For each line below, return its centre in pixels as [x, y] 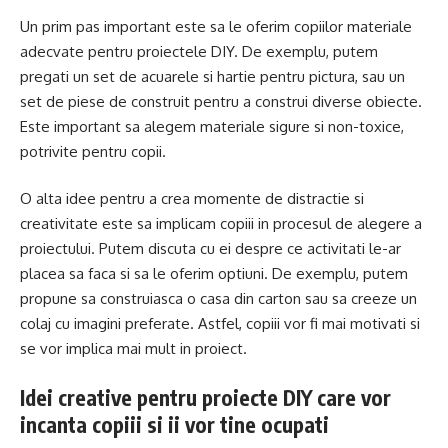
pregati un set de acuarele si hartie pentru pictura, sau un [212, 76]
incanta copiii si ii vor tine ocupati [174, 424]
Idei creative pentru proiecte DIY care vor [205, 397]
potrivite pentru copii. [93, 151]
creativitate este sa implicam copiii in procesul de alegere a [221, 224]
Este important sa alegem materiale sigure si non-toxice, [212, 126]
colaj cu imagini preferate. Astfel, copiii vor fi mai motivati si [220, 324]
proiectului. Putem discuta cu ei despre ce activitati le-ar [210, 249]
